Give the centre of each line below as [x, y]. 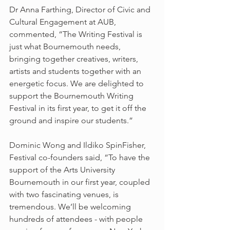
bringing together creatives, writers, [75, 59]
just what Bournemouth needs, [66, 47]
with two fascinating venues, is [65, 195]
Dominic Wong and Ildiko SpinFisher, [79, 145]
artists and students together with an [76, 71]
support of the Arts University [63, 170]
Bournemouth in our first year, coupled [81, 182]
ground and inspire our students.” [71, 121]
